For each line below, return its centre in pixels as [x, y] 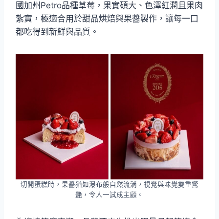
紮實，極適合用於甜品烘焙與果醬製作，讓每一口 [107, 18]
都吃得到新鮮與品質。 [57, 32]
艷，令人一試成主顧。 [109, 194]
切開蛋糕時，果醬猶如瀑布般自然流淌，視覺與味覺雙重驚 [109, 184]
